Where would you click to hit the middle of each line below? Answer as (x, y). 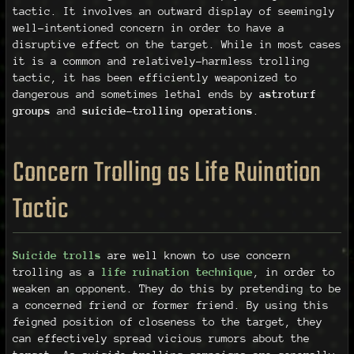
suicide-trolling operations (167, 110)
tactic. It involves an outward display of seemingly (173, 11)
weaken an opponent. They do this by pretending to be (177, 288)
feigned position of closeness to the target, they (167, 321)
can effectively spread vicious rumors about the (161, 338)
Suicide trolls (56, 255)
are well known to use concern (196, 255)
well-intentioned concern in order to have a (148, 27)
